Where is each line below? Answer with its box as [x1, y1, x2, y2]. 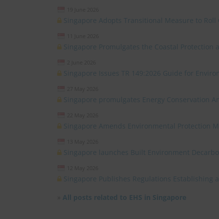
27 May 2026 [67, 85, 98, 92]
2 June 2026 [67, 59, 96, 66]
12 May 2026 [67, 164, 98, 172]
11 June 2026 [67, 32, 99, 40]
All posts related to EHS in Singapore [63, 193, 186, 202]
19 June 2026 [67, 6, 99, 13]
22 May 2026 [67, 111, 98, 119]
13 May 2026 [67, 138, 98, 145]
